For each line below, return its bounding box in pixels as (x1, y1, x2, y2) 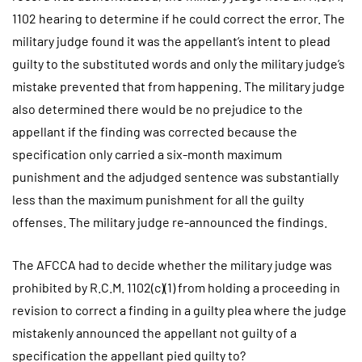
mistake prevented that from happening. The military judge (12, 78, 345, 94)
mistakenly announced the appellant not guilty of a (12, 325, 297, 341)
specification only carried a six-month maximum (12, 145, 282, 162)
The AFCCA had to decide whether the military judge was (12, 257, 332, 273)
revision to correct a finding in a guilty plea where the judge (12, 302, 347, 318)
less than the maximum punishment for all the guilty (12, 191, 304, 207)
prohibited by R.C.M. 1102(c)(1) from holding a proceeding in (12, 280, 340, 296)
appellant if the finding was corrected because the (12, 123, 297, 139)
